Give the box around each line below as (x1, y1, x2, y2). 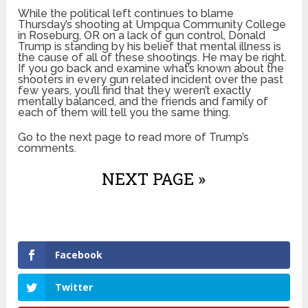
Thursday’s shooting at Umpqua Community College (18, 17, 287, 31)
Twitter (55, 280, 93, 294)
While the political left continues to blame (18, 6, 234, 20)
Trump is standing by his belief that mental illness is (18, 39, 282, 53)
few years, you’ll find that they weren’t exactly (18, 83, 252, 97)
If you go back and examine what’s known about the (18, 61, 285, 75)
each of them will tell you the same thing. (18, 105, 231, 119)
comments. (18, 141, 77, 155)
